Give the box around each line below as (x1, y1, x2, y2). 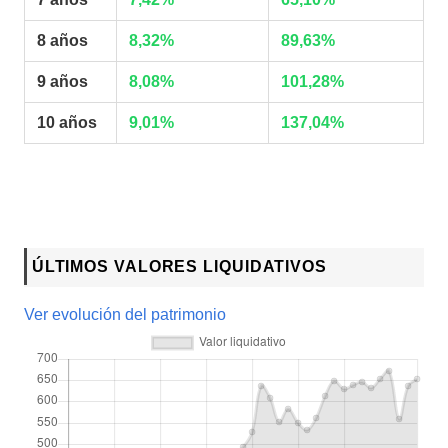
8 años (37, 32, 88, 50)
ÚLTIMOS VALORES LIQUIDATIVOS (31, 257, 327, 275)
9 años (37, 73, 88, 91)
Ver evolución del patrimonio (24, 306, 226, 324)
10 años (37, 114, 97, 132)
